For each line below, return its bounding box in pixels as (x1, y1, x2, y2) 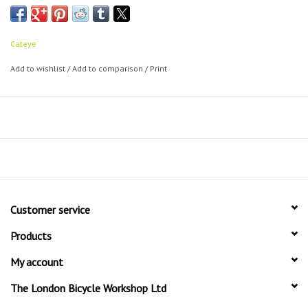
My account (10, 255, 63, 269)
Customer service (10, 203, 90, 217)
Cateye (10, 38, 36, 49)
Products (10, 229, 52, 243)
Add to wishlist (10, 63, 67, 74)
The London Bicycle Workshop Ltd (10, 281, 166, 296)
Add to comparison (72, 63, 145, 74)
